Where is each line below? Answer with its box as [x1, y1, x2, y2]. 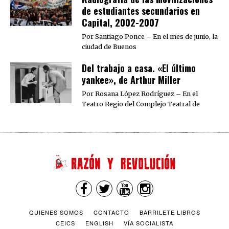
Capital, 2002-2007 [82, 15, 159, 29]
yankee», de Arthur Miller [82, 73, 180, 86]
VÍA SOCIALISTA [124, 219, 173, 227]
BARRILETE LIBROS [139, 208, 200, 217]
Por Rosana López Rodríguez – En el [82, 89, 198, 98]
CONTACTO [93, 208, 129, 217]
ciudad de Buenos [82, 42, 136, 51]
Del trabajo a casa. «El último [82, 61, 196, 75]
